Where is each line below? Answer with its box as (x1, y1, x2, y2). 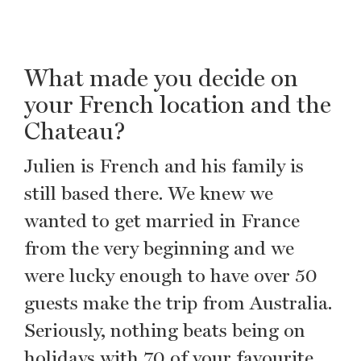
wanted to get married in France (24, 209, 300, 232)
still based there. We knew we (24, 181, 273, 205)
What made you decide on (24, 63, 298, 92)
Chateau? (24, 116, 126, 145)
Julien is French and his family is (24, 154, 304, 177)
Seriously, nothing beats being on (24, 318, 305, 342)
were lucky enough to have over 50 (24, 263, 317, 287)
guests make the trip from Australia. (24, 291, 332, 314)
